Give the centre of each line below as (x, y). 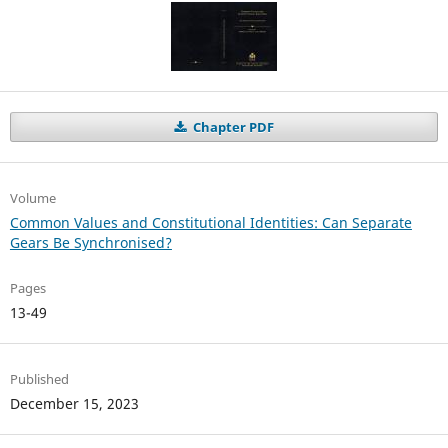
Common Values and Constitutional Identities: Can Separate (210, 223)
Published (39, 379)
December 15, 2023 (74, 404)
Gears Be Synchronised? (90, 243)
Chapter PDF (231, 127)
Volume (32, 198)
